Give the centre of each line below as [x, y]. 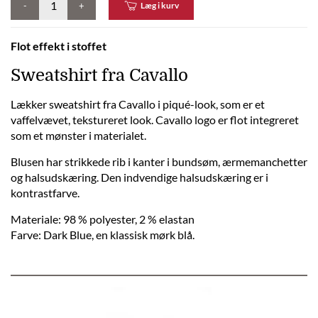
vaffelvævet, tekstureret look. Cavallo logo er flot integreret [155, 120]
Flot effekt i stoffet [59, 46]
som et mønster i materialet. [78, 135]
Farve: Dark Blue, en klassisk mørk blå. [103, 235]
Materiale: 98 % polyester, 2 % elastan [103, 219]
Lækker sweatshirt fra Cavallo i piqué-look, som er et [138, 104]
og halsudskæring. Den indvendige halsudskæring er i [139, 177]
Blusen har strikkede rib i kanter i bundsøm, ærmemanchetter [159, 161]
